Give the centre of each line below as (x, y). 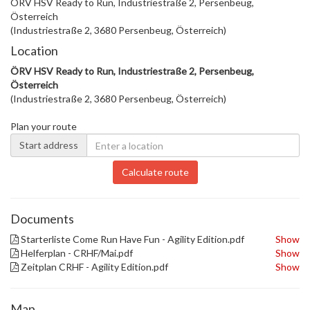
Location (34, 51)
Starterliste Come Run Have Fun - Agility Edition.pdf (131, 239)
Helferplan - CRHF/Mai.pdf (76, 253)
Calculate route (155, 172)
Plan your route (44, 126)
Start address (49, 145)
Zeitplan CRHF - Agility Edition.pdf (93, 267)
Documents (42, 219)
